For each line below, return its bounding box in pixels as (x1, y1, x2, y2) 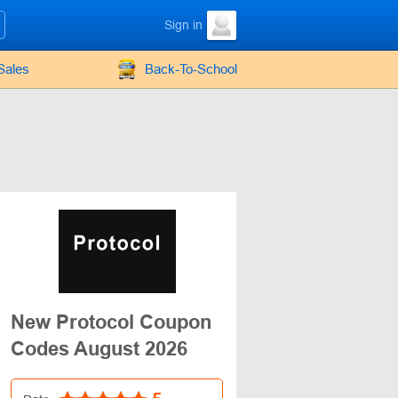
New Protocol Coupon (11, 311, 211, 333)
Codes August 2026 (11, 338, 187, 360)
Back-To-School (145, 61, 237, 76)
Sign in (163, 18, 203, 32)
